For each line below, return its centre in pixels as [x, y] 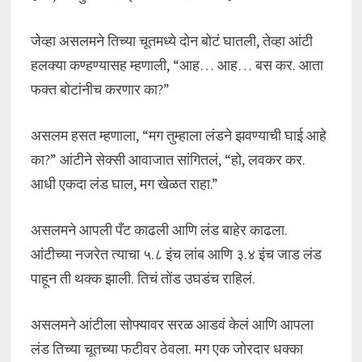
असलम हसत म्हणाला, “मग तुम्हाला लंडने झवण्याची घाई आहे [178, 135]
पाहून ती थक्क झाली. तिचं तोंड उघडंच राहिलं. [143, 278]
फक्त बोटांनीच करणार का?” [100, 89]
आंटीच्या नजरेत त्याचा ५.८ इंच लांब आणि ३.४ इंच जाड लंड [176, 254]
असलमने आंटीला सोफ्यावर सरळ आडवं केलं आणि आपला [172, 324]
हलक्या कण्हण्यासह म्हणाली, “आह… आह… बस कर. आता [177, 65]
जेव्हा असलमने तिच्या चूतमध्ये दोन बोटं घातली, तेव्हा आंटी [171, 41]
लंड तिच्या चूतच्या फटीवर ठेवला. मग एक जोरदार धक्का [166, 349]
